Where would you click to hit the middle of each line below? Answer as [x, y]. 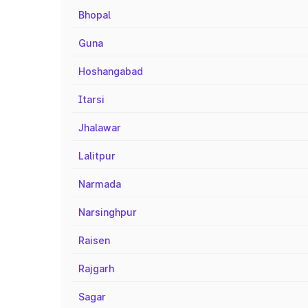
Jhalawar [100, 128]
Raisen [94, 240]
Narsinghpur [108, 212]
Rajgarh [96, 268]
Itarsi [91, 99]
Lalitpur [97, 156]
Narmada [100, 184]
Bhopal [95, 15]
